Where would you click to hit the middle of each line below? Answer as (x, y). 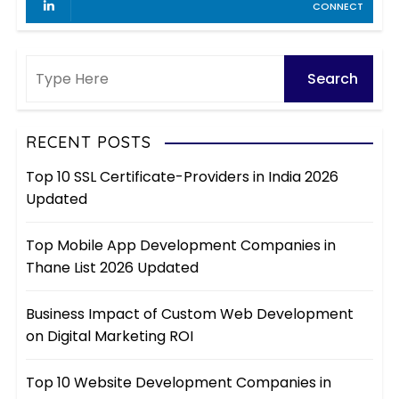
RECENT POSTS (89, 142)
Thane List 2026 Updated (113, 268)
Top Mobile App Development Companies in (181, 246)
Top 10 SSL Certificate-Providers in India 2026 (183, 177)
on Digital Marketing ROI (110, 337)
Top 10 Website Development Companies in (179, 383)
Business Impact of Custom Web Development (190, 314)
